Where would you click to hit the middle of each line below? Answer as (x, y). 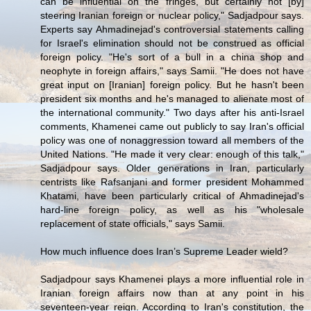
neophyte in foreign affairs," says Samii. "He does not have (172, 71)
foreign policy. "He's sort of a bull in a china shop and (172, 57)
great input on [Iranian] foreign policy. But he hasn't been (172, 85)
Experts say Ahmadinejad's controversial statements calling (172, 30)
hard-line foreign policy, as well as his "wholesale (172, 210)
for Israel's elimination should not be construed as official (172, 43)
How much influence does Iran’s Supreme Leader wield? (164, 252)
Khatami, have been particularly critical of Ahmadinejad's (172, 196)
